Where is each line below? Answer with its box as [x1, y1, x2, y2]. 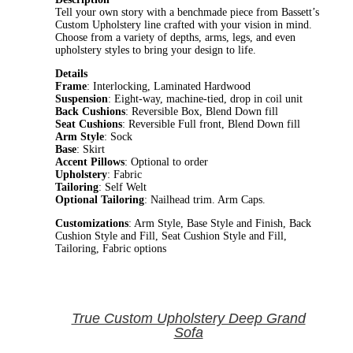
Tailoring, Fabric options [55, 242, 166, 255]
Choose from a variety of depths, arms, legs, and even [55, 31, 295, 43]
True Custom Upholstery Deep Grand [71, 310, 306, 326]
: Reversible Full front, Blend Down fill [122, 117, 300, 130]
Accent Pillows [55, 155, 124, 168]
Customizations [55, 217, 128, 229]
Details [55, 67, 87, 80]
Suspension [55, 92, 108, 105]
